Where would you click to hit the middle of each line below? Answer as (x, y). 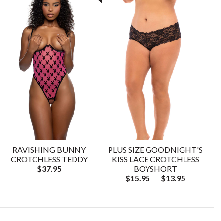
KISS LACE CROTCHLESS (155, 159)
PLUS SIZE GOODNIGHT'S (156, 149)
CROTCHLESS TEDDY (49, 159)
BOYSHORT (156, 168)
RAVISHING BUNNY (49, 149)
